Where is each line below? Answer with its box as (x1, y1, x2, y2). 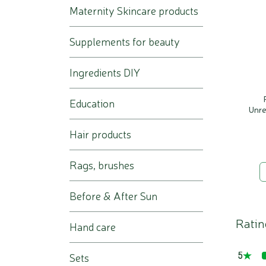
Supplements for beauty (69, 34, 180, 49)
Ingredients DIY (69, 65, 140, 80)
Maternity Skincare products (69, 3, 198, 18)
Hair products (69, 126, 131, 141)
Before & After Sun (69, 188, 157, 203)
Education (69, 96, 115, 110)
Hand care (69, 219, 116, 234)
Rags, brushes (69, 157, 134, 172)
